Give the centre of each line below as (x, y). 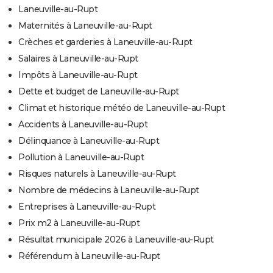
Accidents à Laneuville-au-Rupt (83, 124)
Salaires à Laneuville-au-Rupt (78, 58)
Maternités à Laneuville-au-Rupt (85, 25)
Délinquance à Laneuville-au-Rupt (89, 140)
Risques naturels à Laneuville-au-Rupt (97, 173)
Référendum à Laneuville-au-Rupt (89, 256)
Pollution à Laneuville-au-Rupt (81, 157)
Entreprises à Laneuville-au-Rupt (87, 206)
